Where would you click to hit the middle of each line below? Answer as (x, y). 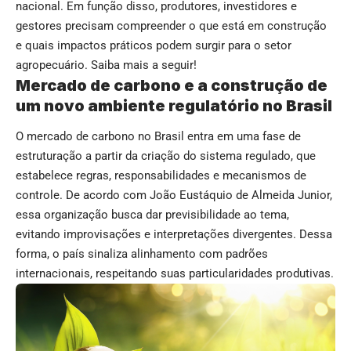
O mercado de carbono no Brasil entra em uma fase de (158, 137)
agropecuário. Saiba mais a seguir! (106, 65)
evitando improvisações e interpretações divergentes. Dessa (174, 235)
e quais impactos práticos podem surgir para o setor (154, 45)
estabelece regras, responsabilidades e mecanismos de (161, 176)
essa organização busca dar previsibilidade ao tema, (152, 215)
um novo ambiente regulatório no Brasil (174, 105)
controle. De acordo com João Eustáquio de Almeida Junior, (174, 195)
